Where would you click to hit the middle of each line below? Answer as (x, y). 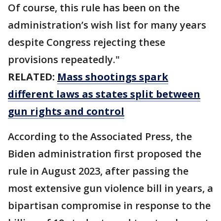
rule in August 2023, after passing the (98, 171)
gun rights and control (66, 111)
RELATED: (33, 77)
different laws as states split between (104, 94)
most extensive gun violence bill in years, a (110, 188)
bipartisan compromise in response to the (109, 206)
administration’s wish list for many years (107, 25)
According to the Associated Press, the (100, 137)
